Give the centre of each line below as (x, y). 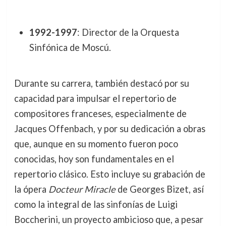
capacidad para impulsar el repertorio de (95, 99)
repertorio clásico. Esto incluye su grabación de (109, 174)
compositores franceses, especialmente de (100, 114)
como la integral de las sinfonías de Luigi (96, 205)
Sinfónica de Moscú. (70, 47)
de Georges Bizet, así (159, 189)
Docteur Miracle (82, 189)
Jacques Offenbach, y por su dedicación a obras (109, 129)
